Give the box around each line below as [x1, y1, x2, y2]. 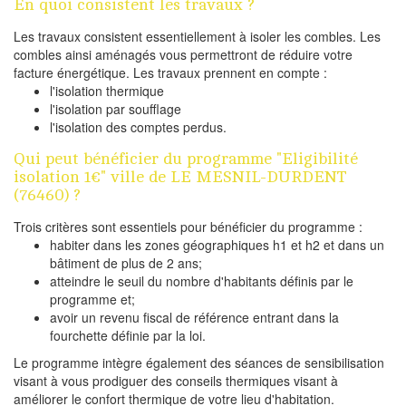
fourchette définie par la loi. [50, 325, 206, 344]
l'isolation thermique [50, 81, 164, 100]
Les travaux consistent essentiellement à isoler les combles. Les [14, 26, 381, 45]
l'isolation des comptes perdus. [50, 117, 227, 136]
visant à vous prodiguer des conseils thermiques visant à [14, 371, 338, 390]
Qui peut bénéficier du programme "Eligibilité [14, 149, 358, 168]
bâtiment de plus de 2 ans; [50, 253, 202, 272]
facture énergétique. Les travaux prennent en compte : [14, 63, 327, 82]
